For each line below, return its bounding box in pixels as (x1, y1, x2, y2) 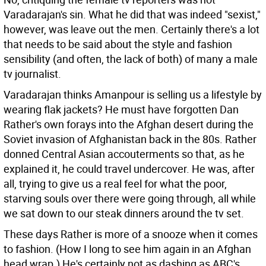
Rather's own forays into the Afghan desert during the (4, 117, 254, 131)
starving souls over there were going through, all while (4, 191, 256, 205)
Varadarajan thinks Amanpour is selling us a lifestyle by (4, 87, 262, 102)
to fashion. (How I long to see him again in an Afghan (4, 242, 251, 256)
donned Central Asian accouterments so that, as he (4, 147, 245, 161)
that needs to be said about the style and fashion (4, 37, 232, 51)
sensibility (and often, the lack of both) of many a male (4, 52, 258, 66)
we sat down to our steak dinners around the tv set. (4, 206, 244, 220)
